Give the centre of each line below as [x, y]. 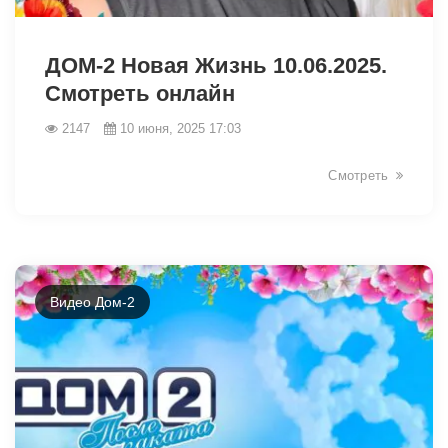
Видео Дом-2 [92, 301]
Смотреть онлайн [140, 93]
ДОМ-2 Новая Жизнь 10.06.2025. [216, 65]
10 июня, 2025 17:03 [180, 128]
